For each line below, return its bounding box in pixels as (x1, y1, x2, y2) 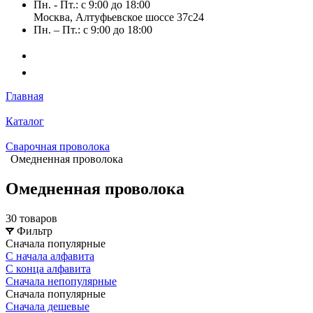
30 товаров (6, 212, 57, 224)
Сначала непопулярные (6, 275, 117, 287)
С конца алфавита (6, 262, 91, 275)
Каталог (6, 115, 44, 127)
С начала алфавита (6, 249, 94, 262)
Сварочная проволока (6, 140, 110, 152)
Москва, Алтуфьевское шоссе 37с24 (34, 11, 204, 23)
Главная (6, 90, 43, 102)
